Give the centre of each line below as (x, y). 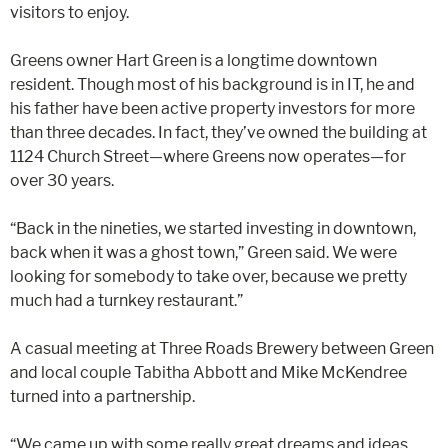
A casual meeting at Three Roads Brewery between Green (222, 348)
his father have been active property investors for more (212, 108)
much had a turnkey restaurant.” (126, 300)
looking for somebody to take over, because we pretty (208, 276)
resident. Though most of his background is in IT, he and (212, 84)
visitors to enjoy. (69, 12)
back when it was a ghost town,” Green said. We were (203, 252)
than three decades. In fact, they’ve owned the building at (218, 132)
